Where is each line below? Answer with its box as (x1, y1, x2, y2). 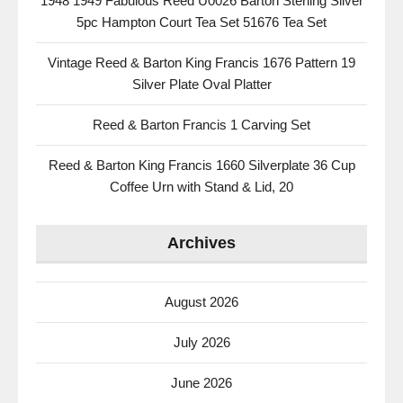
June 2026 (171, 375, 232, 390)
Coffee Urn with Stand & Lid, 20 (110, 179, 293, 194)
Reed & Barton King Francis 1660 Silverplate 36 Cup (48, 157, 355, 173)
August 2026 (165, 294, 238, 309)
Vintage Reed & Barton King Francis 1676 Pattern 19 (48, 55, 355, 70)
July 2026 (173, 335, 230, 350)
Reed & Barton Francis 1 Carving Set (93, 117, 310, 132)
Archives (167, 234, 236, 252)
